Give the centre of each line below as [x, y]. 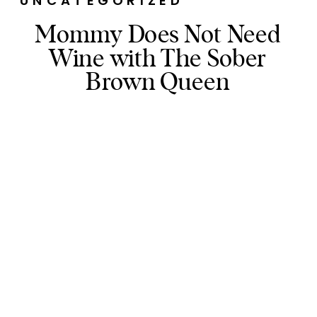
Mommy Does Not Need [157, 33]
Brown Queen [158, 80]
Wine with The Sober [157, 57]
